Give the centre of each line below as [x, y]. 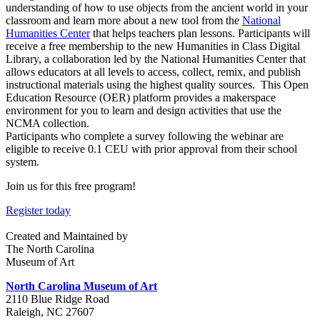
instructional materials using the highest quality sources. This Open [157, 84]
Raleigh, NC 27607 [50, 311]
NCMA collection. [47, 123]
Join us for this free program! [71, 186]
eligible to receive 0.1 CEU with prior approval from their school [151, 149]
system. [22, 161]
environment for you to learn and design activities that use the [144, 110]
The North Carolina [50, 249]
